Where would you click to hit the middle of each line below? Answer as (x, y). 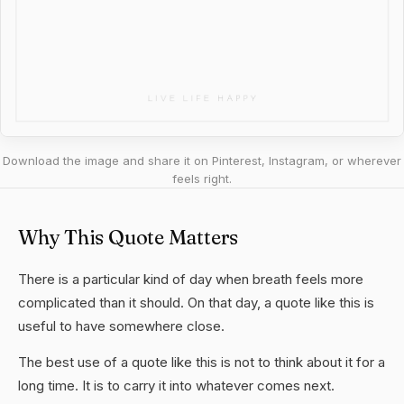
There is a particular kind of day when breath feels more (191, 279)
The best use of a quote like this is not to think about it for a (202, 362)
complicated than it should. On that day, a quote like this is (196, 303)
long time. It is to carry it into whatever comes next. (176, 386)
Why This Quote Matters (129, 237)
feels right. (202, 179)
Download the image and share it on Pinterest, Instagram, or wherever (202, 161)
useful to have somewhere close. (121, 326)
